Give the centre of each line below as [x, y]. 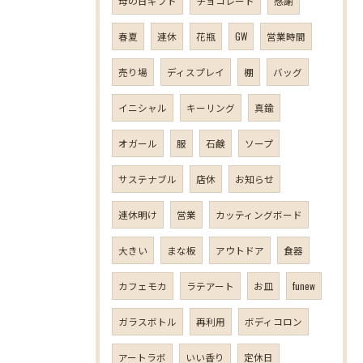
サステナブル [147, 179]
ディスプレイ [196, 72]
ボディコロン [273, 321]
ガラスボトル [147, 321]
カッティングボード [259, 214]
